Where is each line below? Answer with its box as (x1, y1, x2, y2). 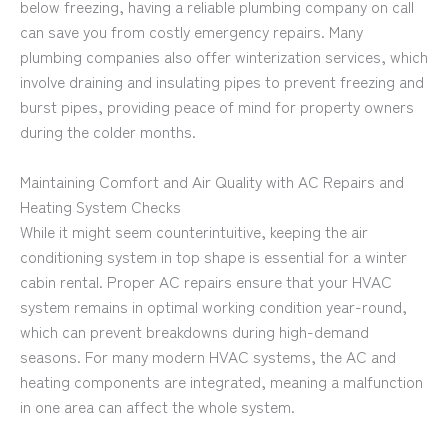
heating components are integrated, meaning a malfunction (20, 370, 423, 393)
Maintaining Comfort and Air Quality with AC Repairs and (20, 170, 404, 193)
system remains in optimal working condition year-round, (20, 295, 407, 318)
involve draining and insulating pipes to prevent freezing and (20, 70, 424, 93)
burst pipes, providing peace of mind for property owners (20, 95, 414, 118)
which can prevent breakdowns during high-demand (20, 320, 369, 343)
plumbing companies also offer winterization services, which (20, 45, 428, 68)
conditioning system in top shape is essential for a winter (20, 245, 407, 268)
